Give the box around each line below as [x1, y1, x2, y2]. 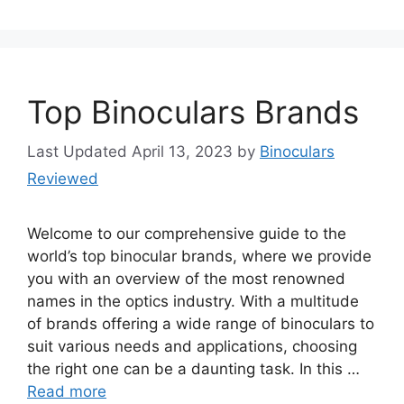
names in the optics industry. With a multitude [27, 292, 359, 311]
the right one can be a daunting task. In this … [27, 360, 360, 379]
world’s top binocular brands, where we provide [27, 247, 372, 266]
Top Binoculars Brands [27, 92, 359, 131]
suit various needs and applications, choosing [27, 337, 357, 356]
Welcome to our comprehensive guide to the [27, 225, 346, 243]
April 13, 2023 [132, 142, 233, 161]
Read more [27, 382, 106, 401]
